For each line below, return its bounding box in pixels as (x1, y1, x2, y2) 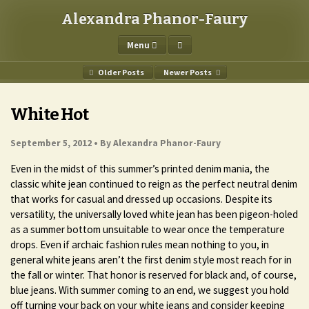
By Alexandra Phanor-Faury (100, 137, 221, 149)
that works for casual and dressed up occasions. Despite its (10, 192, 272, 206)
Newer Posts (163, 67, 213, 77)
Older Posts (96, 67, 144, 77)
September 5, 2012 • (10, 137, 98, 149)
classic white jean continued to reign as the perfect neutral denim (10, 177, 297, 191)
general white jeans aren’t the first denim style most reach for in (10, 253, 292, 267)
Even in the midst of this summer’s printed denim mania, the (10, 162, 270, 176)
